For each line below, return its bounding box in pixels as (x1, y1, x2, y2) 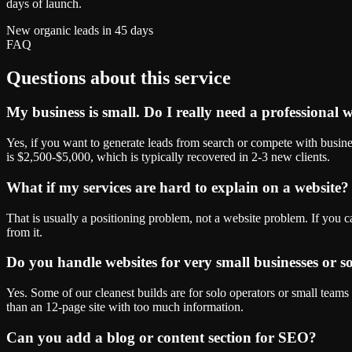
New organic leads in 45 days (6, 23, 153, 37)
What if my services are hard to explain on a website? (6, 178, 349, 196)
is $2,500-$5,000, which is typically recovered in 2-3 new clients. (6, 150, 330, 164)
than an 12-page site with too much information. (6, 300, 244, 314)
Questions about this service (6, 67, 231, 88)
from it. (6, 225, 42, 239)
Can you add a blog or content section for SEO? (6, 328, 317, 346)
